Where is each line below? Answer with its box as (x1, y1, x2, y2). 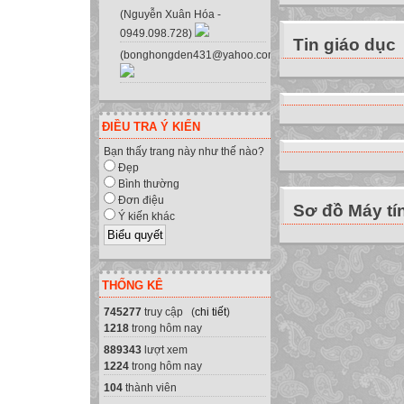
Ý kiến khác (115, 210, 175, 224)
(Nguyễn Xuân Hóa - (120, 8, 221, 22)
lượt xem (142, 343, 188, 356)
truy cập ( (142, 305, 195, 318)
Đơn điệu (115, 194, 164, 207)
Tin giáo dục (293, 35, 396, 54)
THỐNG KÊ (102, 278, 163, 292)
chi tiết (195, 305, 226, 318)
